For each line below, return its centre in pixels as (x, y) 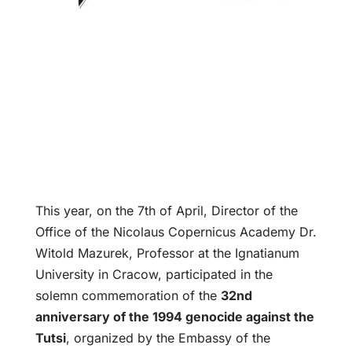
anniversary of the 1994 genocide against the (174, 316)
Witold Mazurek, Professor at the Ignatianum (167, 253)
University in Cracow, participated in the (154, 274)
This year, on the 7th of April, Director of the (166, 210)
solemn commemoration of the (128, 295)
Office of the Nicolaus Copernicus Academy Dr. (176, 231)
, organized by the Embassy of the (168, 337)
